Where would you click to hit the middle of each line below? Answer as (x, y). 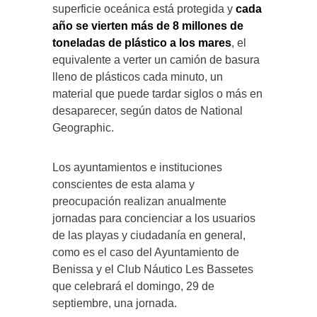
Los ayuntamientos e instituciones (137, 167)
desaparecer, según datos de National (148, 110)
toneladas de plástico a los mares (142, 42)
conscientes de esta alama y (123, 184)
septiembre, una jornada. (115, 303)
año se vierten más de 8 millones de (148, 25)
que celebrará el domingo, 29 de (133, 286)
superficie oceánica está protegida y (144, 8)
